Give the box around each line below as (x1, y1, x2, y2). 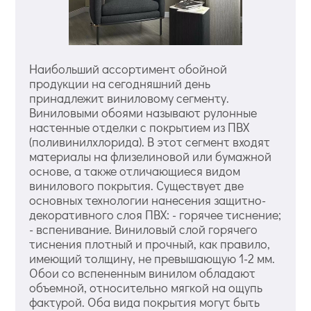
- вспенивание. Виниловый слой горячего (29, 220, 258, 237)
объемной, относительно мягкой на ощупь (29, 278, 263, 296)
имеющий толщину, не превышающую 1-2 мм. (29, 249, 276, 267)
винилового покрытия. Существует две (29, 176, 244, 194)
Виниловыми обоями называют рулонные (29, 103, 258, 121)
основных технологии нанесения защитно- (29, 191, 267, 208)
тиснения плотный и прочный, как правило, (29, 235, 271, 252)
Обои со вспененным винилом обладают (29, 264, 256, 281)
